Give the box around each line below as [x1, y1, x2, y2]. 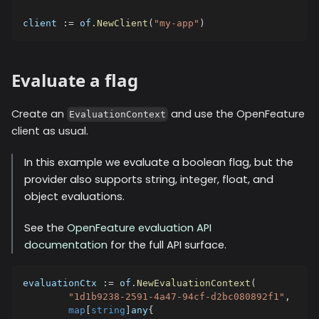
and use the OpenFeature [168, 106, 305, 121]
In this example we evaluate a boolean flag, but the [24, 155, 293, 169]
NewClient [97, 17, 148, 28]
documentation [24, 237, 108, 252]
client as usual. [11, 123, 88, 138]
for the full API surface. [108, 237, 226, 252]
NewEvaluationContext [137, 277, 251, 288]
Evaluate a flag [11, 68, 138, 92]
